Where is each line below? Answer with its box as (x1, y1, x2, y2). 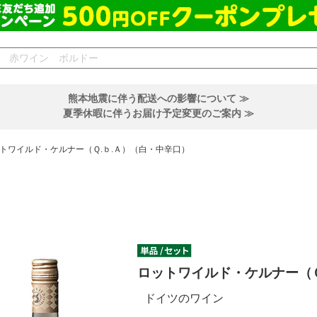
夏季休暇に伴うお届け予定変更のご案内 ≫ (63, 108, 254, 119)
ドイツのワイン (144, 292, 224, 305)
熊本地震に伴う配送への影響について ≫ (68, 93, 249, 104)
